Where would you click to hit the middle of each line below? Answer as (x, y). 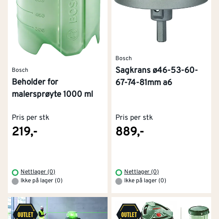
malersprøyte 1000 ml (52, 95)
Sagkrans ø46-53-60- (157, 71)
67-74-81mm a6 (144, 83)
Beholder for (35, 82)
